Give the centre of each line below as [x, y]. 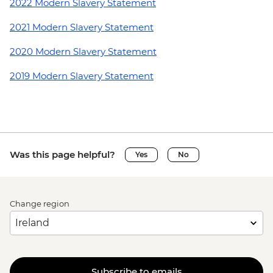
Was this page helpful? [62, 154]
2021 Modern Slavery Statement [82, 27]
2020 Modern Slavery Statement [83, 51]
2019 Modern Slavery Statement [82, 76]
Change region [40, 203]
